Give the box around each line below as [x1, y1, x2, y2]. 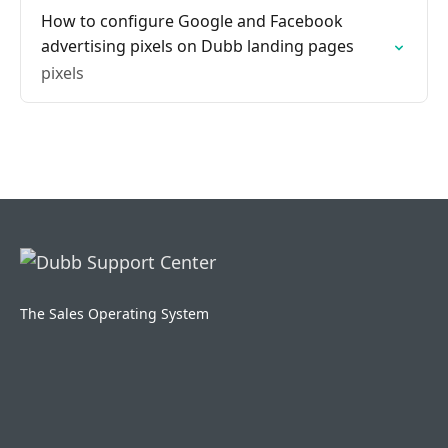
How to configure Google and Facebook [41, 10, 343, 32]
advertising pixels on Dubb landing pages [41, 35, 354, 57]
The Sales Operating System [20, 304, 209, 323]
